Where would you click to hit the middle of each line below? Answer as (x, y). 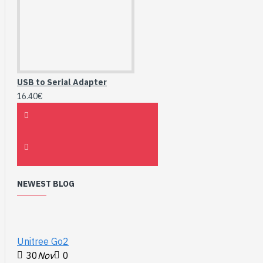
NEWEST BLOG (46, 183)
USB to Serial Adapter (62, 82)
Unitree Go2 (43, 241)
